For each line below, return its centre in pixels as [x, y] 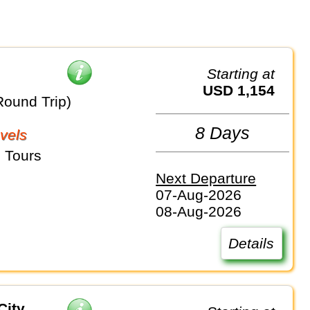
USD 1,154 [244, 91]
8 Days [223, 133]
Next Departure [206, 178]
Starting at [246, 74]
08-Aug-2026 [199, 211]
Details [252, 243]
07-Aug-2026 [199, 194]
